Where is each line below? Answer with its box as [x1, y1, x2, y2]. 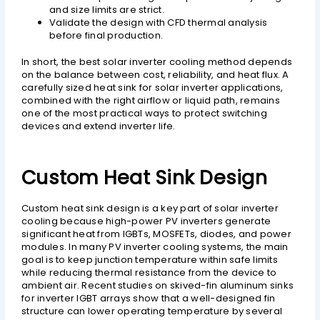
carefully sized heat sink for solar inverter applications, [21, 81, 284, 95]
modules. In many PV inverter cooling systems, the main [21, 239, 289, 254]
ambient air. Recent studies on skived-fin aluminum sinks [21, 278, 294, 292]
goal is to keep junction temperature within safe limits [21, 252, 278, 266]
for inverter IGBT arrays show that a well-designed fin [21, 291, 276, 305]
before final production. [49, 28, 164, 42]
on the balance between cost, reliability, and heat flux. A [21, 68, 289, 82]
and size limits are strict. [49, 2, 164, 16]
